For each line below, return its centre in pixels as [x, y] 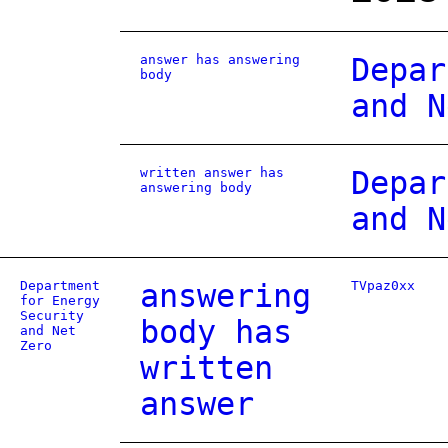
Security [52, 315]
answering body [196, 187]
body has [216, 332]
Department [60, 285]
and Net [48, 330]
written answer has [212, 172]
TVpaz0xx [383, 285]
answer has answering [220, 59]
